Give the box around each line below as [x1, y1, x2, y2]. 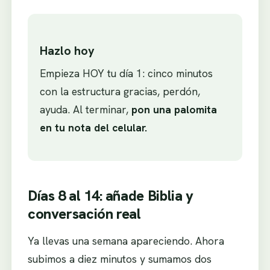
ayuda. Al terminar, [39, 102, 131, 117]
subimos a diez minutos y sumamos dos [27, 251, 212, 266]
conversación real [27, 204, 141, 224]
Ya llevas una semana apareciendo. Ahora [27, 233, 224, 248]
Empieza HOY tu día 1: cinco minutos [39, 66, 213, 81]
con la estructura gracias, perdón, [39, 84, 200, 99]
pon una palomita [131, 102, 217, 117]
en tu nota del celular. [39, 121, 147, 135]
